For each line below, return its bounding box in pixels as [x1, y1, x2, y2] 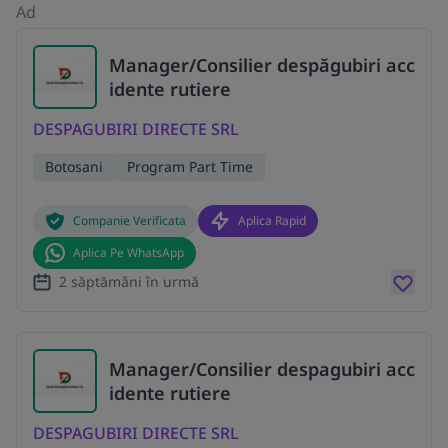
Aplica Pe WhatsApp [73, 244, 184, 261]
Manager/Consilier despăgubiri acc [109, 53, 415, 77]
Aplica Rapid [238, 212, 306, 229]
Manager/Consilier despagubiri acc [109, 356, 415, 381]
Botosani [45, 157, 103, 176]
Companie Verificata [73, 212, 186, 229]
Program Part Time [127, 157, 253, 176]
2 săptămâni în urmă [59, 271, 199, 291]
